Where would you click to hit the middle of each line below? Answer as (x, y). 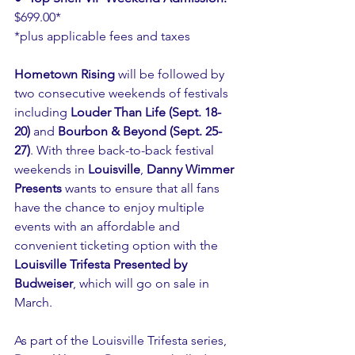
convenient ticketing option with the (118, 245)
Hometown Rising (65, 74)
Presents (38, 188)
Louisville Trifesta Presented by (102, 264)
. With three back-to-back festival (124, 150)
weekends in (51, 169)
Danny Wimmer (192, 169)
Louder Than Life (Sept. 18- (146, 112)
